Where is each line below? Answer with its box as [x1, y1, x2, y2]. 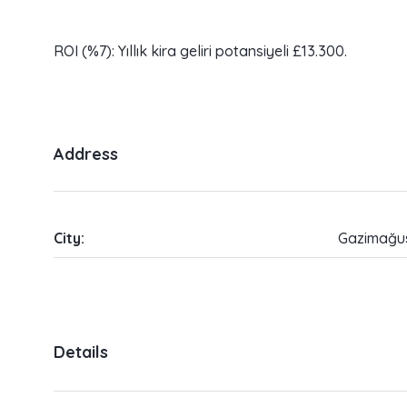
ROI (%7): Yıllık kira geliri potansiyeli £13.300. [54, 42, 347, 61]
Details [54, 341, 108, 362]
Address [54, 144, 118, 165]
